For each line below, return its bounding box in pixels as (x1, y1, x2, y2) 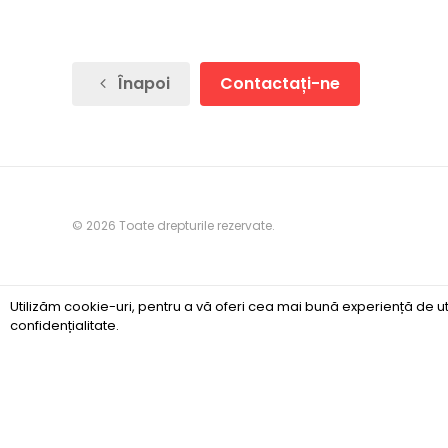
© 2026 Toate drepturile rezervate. (72, 217, 275, 234)
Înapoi (114, 72, 171, 95)
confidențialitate (10, 315, 116, 335)
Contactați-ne (220, 72, 341, 95)
